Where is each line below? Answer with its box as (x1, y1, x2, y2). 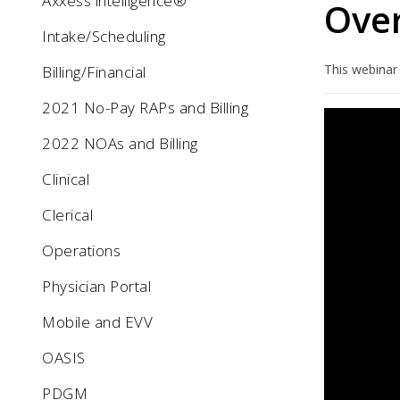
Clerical (42, 204, 93, 225)
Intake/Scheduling (42, 26, 166, 46)
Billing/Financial (42, 62, 146, 82)
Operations (42, 240, 121, 261)
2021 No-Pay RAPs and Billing (42, 97, 248, 118)
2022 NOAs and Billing (42, 133, 198, 154)
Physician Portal (42, 276, 151, 296)
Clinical (42, 169, 89, 189)
